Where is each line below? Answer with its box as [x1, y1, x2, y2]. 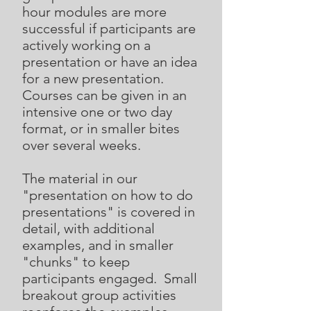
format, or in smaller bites [22, 120, 180, 137]
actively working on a [22, 37, 151, 53]
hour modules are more [22, 3, 167, 20]
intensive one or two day [22, 103, 172, 120]
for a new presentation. [22, 70, 167, 87]
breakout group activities [22, 287, 176, 303]
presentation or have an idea [22, 53, 197, 70]
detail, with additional [22, 220, 155, 237]
